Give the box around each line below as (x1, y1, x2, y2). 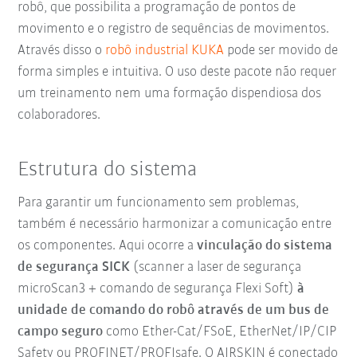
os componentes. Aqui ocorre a (18, 238, 198, 254)
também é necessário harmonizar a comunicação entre (18, 217, 332, 233)
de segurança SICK (18, 260, 134, 276)
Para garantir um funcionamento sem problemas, (18, 195, 300, 211)
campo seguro (18, 324, 107, 340)
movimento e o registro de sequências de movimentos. (18, 21, 330, 37)
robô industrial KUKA (105, 42, 225, 58)
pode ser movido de (224, 42, 339, 58)
